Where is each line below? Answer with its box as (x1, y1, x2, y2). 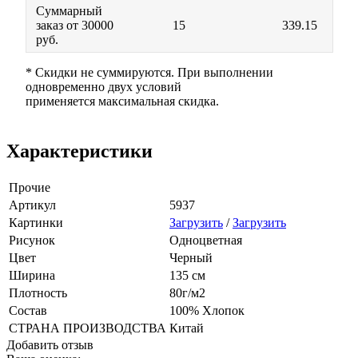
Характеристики (6, 140, 153, 161)
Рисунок (9, 233, 55, 247)
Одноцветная (169, 233, 242, 247)
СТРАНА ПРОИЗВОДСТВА (9, 320, 166, 335)
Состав (9, 303, 47, 317)
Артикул (9, 197, 56, 212)
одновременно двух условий (26, 79, 181, 93)
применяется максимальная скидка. (26, 93, 219, 108)
